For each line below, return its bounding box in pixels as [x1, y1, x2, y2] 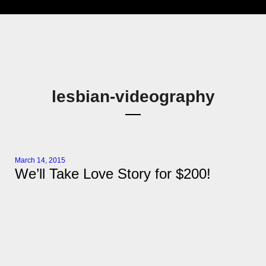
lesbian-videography [51, 87, 215, 106]
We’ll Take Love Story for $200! [15, 166, 211, 182]
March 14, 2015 [15, 156, 65, 165]
